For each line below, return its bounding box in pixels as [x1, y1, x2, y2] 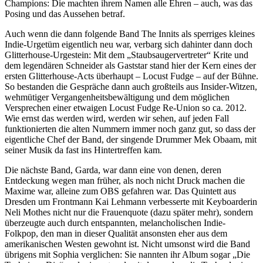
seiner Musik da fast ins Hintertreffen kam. [5, 144, 162, 155]
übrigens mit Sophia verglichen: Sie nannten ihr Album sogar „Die [5, 249, 250, 259]
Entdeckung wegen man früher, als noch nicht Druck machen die [5, 175, 245, 186]
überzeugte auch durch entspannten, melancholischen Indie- [5, 217, 225, 228]
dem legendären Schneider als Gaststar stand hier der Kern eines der [5, 60, 256, 70]
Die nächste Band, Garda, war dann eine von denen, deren [5, 164, 221, 175]
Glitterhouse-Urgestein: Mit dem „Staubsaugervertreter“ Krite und [5, 49, 248, 60]
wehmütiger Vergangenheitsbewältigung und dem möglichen [5, 92, 230, 102]
